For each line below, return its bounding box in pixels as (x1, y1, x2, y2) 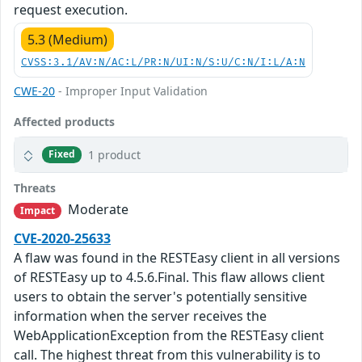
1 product (88, 146, 141, 162)
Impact (19, 203, 56, 217)
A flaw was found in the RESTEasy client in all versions (14, 249, 340, 267)
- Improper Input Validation (55, 82, 208, 99)
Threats (14, 179, 56, 196)
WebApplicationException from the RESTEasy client (14, 326, 324, 345)
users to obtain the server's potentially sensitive (14, 288, 307, 306)
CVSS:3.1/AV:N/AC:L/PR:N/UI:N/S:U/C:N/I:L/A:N (21, 56, 305, 69)
